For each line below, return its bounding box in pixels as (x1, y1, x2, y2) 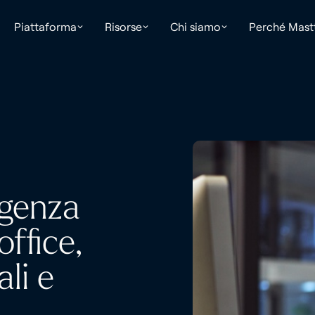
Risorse (104, 20, 142, 34)
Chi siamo (169, 20, 221, 34)
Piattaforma (13, 20, 77, 34)
